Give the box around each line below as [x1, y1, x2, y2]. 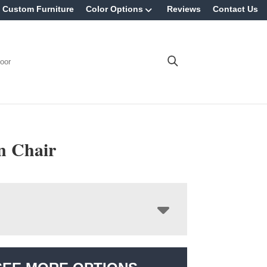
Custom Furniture [2, 4, 74, 14]
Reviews [167, 4, 201, 14]
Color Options [86, 4, 143, 14]
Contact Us [213, 4, 258, 14]
